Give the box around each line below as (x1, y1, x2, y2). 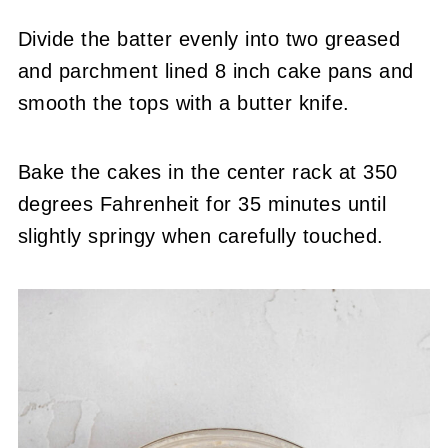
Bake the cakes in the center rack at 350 (17, 160, 398, 183)
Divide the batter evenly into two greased (17, 27, 401, 50)
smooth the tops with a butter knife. (17, 91, 350, 114)
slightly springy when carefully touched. (17, 224, 384, 247)
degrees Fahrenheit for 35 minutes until (17, 192, 387, 215)
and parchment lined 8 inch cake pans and (17, 59, 414, 82)
